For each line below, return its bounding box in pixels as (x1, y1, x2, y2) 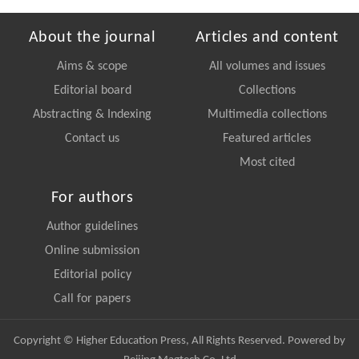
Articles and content (195, 30, 339, 46)
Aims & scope (57, 60, 127, 74)
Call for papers (54, 292, 131, 306)
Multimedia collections (207, 108, 327, 122)
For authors (50, 190, 134, 207)
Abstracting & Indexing (33, 108, 151, 122)
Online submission (45, 244, 139, 258)
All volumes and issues (208, 60, 325, 74)
